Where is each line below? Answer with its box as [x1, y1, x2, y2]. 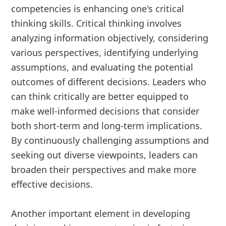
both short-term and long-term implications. [11, 120, 203, 132]
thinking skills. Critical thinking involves [11, 17, 182, 30]
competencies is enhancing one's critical [11, 3, 185, 15]
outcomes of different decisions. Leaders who [11, 76, 207, 88]
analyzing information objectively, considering [11, 32, 209, 44]
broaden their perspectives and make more [11, 163, 197, 176]
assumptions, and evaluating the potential [11, 61, 194, 74]
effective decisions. [11, 178, 93, 191]
